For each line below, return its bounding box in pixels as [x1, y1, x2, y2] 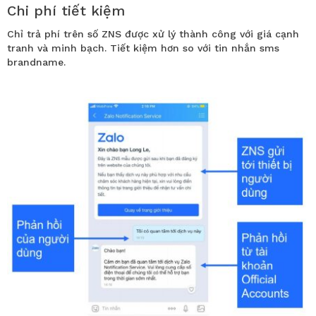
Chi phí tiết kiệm [7, 2, 125, 20]
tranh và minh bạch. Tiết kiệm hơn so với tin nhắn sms [7, 42, 279, 54]
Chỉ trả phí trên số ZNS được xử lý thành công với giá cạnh [7, 28, 299, 40]
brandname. [7, 56, 66, 68]
